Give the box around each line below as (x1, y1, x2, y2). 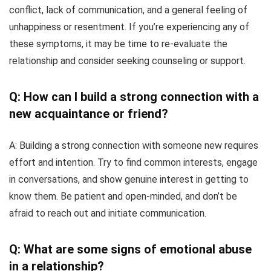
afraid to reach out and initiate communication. (9, 207, 206, 219)
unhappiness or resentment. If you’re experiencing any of (9, 21, 249, 33)
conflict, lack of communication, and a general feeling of (9, 4, 247, 16)
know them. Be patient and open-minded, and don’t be (9, 190, 237, 202)
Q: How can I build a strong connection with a (9, 89, 259, 104)
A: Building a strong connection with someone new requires (9, 139, 258, 151)
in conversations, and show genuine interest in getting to (9, 173, 249, 185)
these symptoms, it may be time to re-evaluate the (9, 38, 227, 50)
